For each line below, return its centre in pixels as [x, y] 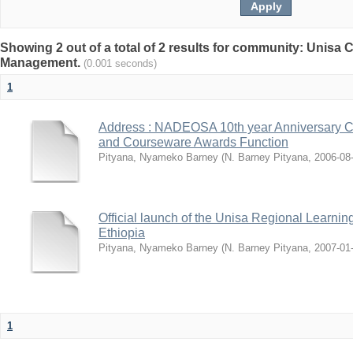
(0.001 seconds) [120, 63]
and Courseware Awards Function [193, 142]
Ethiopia [122, 233]
